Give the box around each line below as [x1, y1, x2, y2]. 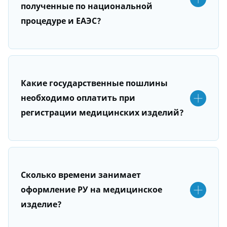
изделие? [21, 199, 62, 210]
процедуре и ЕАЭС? [21, 15, 101, 27]
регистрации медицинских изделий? [21, 107, 184, 119]
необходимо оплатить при [21, 92, 135, 104]
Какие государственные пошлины [21, 78, 168, 89]
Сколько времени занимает [21, 169, 141, 181]
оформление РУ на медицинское [21, 184, 162, 196]
